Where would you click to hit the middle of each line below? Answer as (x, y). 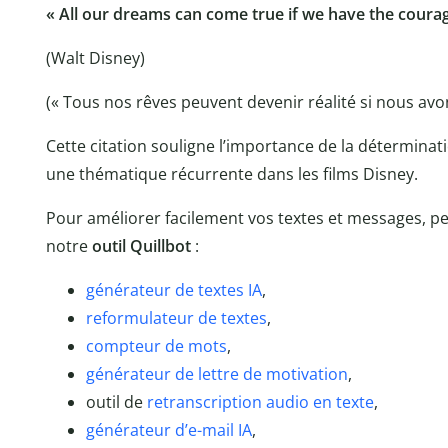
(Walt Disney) (95, 58)
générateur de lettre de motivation (216, 374)
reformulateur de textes (176, 318)
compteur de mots (156, 346)
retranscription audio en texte (260, 402)
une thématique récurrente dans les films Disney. (231, 174)
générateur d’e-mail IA (168, 430)
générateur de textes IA (173, 290)
